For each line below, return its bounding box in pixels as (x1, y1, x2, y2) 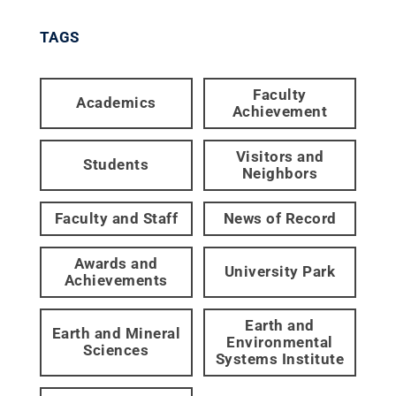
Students (83, 156, 149, 174)
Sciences (83, 341, 149, 360)
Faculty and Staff (54, 209, 179, 227)
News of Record (223, 209, 337, 227)
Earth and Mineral (51, 324, 181, 343)
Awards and (73, 254, 158, 272)
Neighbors (241, 164, 318, 182)
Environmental (226, 332, 333, 351)
